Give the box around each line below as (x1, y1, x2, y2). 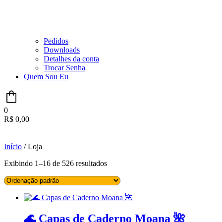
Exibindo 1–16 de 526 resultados (4, 159, 107, 168)
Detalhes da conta (44, 55, 99, 63)
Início (4, 142, 22, 151)
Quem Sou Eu (24, 72, 68, 81)
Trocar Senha (44, 63, 85, 72)
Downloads (44, 46, 80, 55)
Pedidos (44, 37, 68, 46)
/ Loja (22, 142, 42, 151)
